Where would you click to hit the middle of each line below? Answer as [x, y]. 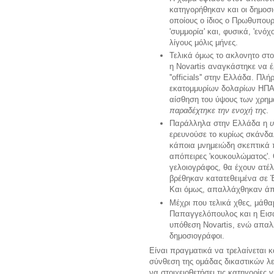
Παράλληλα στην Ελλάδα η [218, 124]
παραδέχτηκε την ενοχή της [218, 111]
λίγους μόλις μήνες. [204, 42]
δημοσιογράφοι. [197, 235]
